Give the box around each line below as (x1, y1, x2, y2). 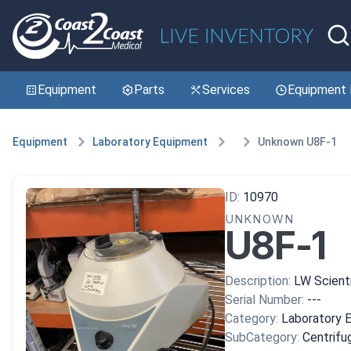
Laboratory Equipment (92, 135, 208, 148)
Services (202, 81, 250, 97)
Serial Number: (224, 291, 304, 307)
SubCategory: (224, 329, 299, 345)
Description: (224, 273, 291, 288)
